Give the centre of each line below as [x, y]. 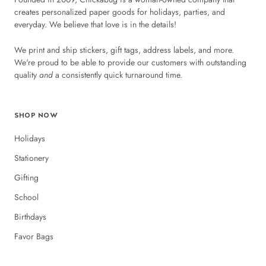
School [26, 197]
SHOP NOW [36, 115]
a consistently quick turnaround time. [118, 75]
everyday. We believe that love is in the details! [95, 24]
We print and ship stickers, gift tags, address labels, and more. [124, 50]
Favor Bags [34, 237]
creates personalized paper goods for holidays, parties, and [120, 12]
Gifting [26, 178]
